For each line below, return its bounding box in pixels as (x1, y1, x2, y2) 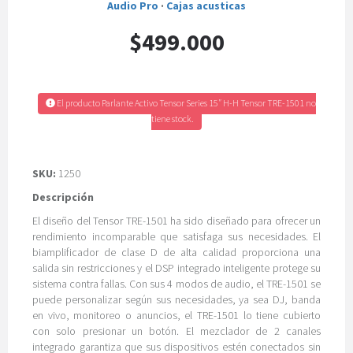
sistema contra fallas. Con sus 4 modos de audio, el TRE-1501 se (32, 277, 321, 291)
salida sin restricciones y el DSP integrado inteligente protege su (32, 261, 321, 275)
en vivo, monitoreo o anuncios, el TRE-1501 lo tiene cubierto (32, 308, 321, 322)
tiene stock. (151, 113, 194, 124)
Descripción (32, 190, 94, 204)
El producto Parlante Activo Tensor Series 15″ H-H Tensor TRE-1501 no (54, 97, 316, 109)
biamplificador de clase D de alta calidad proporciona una (32, 245, 321, 259)
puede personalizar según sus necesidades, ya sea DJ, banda (32, 292, 321, 307)
